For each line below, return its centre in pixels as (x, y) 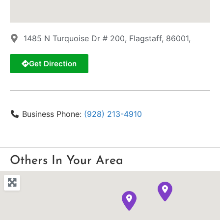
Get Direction (53, 64)
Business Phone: (53, 114)
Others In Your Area (67, 161)
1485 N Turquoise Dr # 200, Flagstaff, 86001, (107, 39)
